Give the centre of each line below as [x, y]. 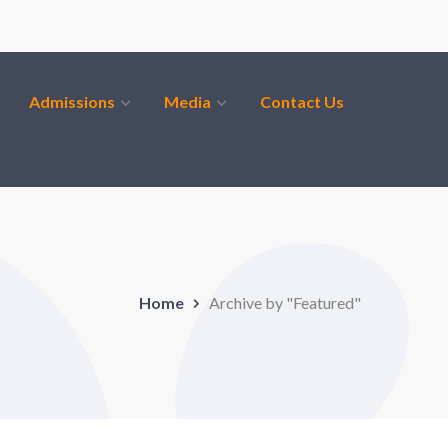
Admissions [72, 101]
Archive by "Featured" [285, 302]
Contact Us [302, 101]
